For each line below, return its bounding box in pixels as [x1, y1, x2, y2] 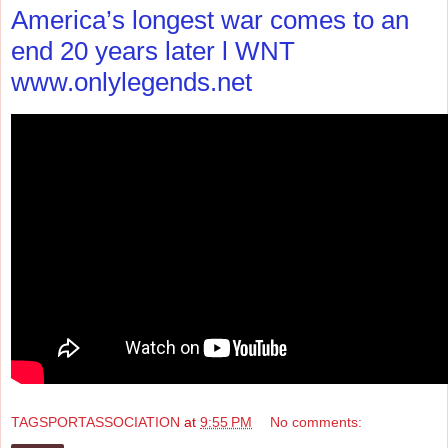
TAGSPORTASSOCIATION [11, 413, 180, 430]
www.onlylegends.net [11, 67, 252, 98]
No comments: [270, 413, 363, 430]
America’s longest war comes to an [11, 5, 409, 36]
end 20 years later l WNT [11, 36, 295, 67]
